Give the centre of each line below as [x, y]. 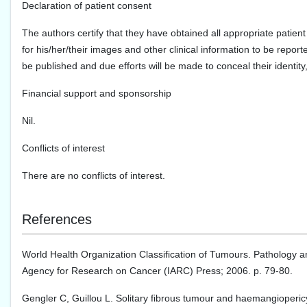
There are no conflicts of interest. [94, 176]
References [57, 220]
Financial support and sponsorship [97, 94]
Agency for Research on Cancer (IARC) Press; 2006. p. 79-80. [157, 271]
